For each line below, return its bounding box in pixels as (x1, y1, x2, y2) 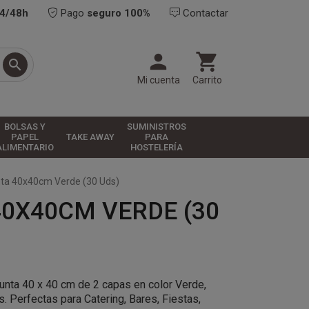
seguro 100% (87, 7, 150, 19)
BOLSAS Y (3, 121, 46, 132)
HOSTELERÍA (130, 142, 183, 153)
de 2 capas (78, 278, 131, 291)
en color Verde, (131, 278, 206, 291)
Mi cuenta (137, 74, 180, 86)
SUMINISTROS (126, 121, 186, 132)
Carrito (192, 74, 222, 86)
